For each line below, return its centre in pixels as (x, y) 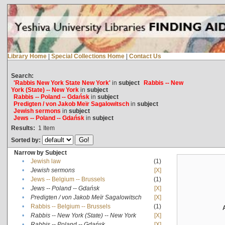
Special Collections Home (88, 56)
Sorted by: (26, 140)
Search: (22, 76)
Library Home (27, 56)
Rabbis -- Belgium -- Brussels (70, 206)
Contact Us (145, 56)
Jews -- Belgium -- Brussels (68, 179)
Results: (23, 128)
